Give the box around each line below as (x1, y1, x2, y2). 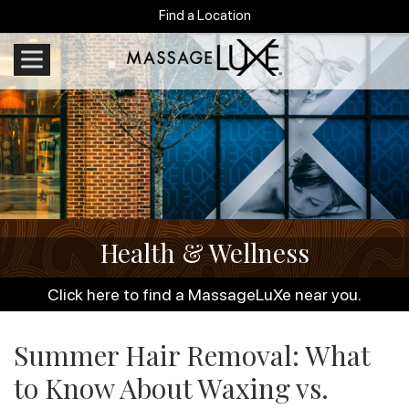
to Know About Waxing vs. (14, 370, 329, 406)
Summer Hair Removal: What (14, 337, 370, 373)
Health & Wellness (100, 236, 309, 269)
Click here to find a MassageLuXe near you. (47, 285, 362, 304)
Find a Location (158, 7, 251, 24)
